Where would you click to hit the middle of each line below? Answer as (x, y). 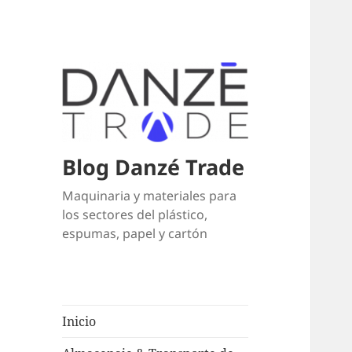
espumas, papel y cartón (135, 234)
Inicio (79, 322)
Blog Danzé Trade (154, 167)
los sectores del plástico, (135, 215)
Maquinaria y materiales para (150, 196)
